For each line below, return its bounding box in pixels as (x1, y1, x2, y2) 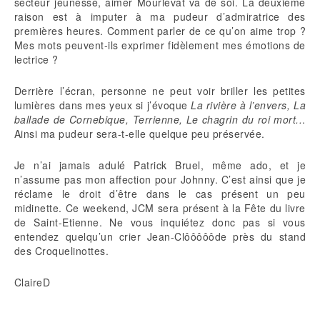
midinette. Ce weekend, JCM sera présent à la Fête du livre (14, 201, 306, 216)
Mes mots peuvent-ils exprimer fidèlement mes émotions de (14, 38, 306, 53)
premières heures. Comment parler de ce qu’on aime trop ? (14, 24, 306, 39)
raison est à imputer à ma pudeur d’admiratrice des (14, 9, 306, 24)
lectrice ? (14, 52, 59, 67)
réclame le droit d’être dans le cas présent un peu (14, 186, 306, 201)
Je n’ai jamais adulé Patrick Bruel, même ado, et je (14, 158, 306, 173)
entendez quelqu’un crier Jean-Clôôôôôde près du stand (14, 229, 306, 244)
